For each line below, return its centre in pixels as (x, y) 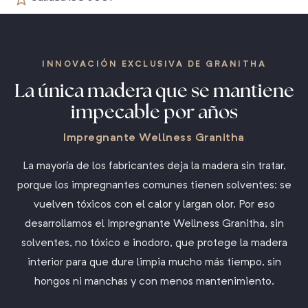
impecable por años (154, 111)
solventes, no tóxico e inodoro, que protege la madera (154, 243)
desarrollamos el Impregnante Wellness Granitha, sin (154, 224)
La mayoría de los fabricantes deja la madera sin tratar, (154, 166)
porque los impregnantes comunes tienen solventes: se (154, 186)
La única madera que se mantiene (154, 90)
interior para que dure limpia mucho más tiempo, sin (154, 263)
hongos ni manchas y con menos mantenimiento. (154, 282)
